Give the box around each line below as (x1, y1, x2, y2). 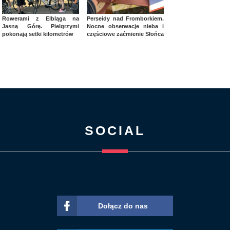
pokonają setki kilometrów (2, 31, 73, 37)
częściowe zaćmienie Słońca (87, 31, 164, 37)
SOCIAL (84, 123, 145, 138)
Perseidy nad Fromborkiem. (87, 15, 164, 22)
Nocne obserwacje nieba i (87, 23, 164, 30)
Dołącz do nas (98, 202, 148, 210)
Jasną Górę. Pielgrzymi (2, 23, 79, 30)
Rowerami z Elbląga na (2, 15, 79, 22)
